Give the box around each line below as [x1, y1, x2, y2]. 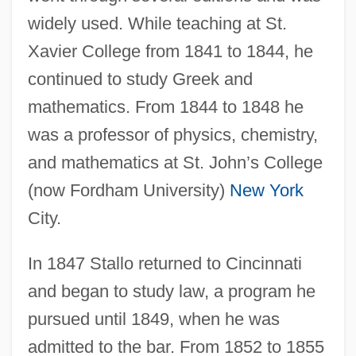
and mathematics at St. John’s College [27, 152, 323, 172]
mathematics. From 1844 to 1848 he [27, 96, 304, 117]
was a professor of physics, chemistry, [27, 124, 318, 145]
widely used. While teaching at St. [27, 13, 287, 33]
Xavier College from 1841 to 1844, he [27, 41, 313, 61]
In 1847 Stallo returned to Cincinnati [27, 253, 302, 273]
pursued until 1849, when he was [27, 308, 280, 329]
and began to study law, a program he [27, 281, 315, 301]
